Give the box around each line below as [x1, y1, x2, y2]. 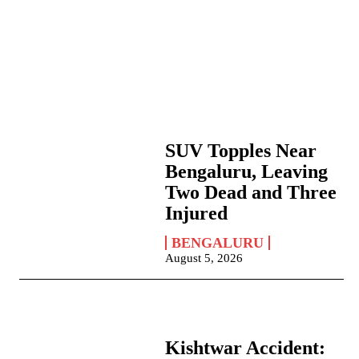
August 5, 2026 [165, 252, 244, 265]
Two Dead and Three [165, 182, 337, 204]
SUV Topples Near [165, 140, 317, 162]
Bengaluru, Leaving [165, 161, 329, 183]
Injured [165, 203, 228, 224]
